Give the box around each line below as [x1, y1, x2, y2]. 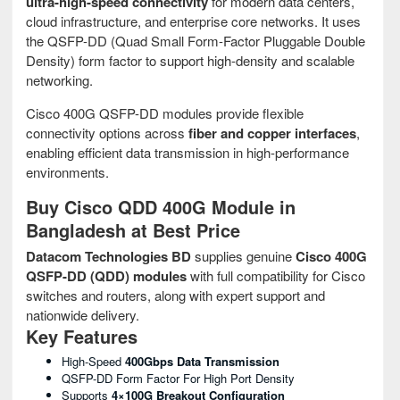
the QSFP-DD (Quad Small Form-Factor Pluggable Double [26, 30, 365, 50]
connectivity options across [26, 122, 188, 142]
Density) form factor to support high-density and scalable [26, 50, 354, 70]
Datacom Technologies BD [26, 246, 191, 266]
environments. [26, 162, 109, 181]
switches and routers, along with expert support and [26, 285, 325, 304]
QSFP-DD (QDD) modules [26, 265, 187, 286]
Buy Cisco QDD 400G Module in [26, 193, 296, 220]
